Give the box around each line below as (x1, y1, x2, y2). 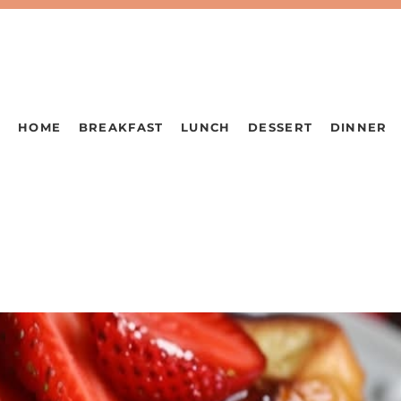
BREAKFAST (78, 120, 164, 134)
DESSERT (248, 120, 313, 134)
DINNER (329, 120, 388, 134)
